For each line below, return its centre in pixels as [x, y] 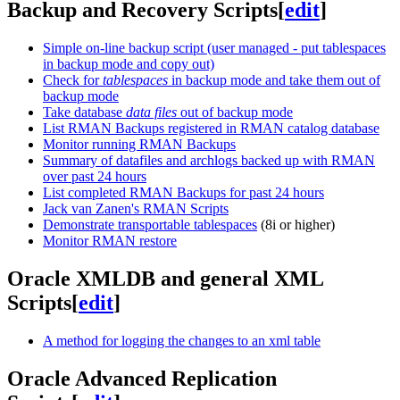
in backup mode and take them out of [274, 80]
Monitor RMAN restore [110, 241]
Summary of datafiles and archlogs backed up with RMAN [209, 160]
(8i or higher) [296, 225]
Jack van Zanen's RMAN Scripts [136, 208]
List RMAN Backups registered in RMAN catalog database [211, 128]
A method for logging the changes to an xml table [182, 340]
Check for [73, 80]
